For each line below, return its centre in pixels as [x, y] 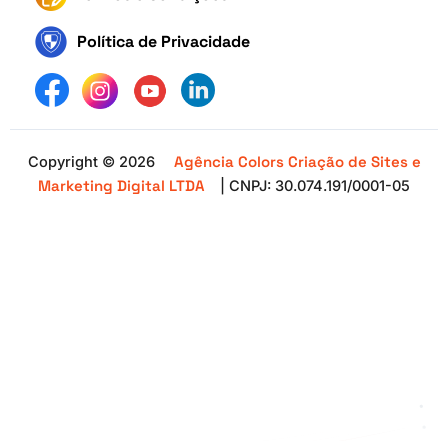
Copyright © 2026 [93, 162]
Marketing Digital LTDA [121, 185]
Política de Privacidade [163, 41]
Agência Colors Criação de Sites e [297, 161]
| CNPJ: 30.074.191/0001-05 [315, 186]
